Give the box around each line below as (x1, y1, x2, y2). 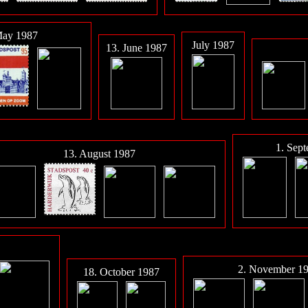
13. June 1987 (105, 42, 167, 54)
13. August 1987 (63, 148, 135, 160)
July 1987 (191, 39, 234, 52)
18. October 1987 (83, 266, 159, 278)
